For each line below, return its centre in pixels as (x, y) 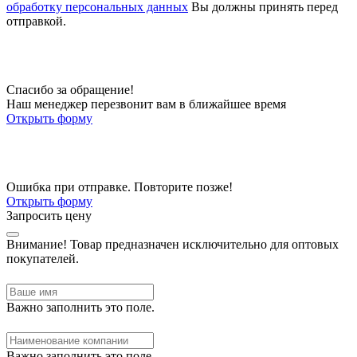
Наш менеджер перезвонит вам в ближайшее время (146, 104)
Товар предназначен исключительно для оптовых (203, 244)
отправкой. (36, 21)
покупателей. (43, 258)
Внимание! (37, 244)
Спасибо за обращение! (70, 89)
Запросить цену (49, 215)
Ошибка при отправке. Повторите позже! (120, 186)
